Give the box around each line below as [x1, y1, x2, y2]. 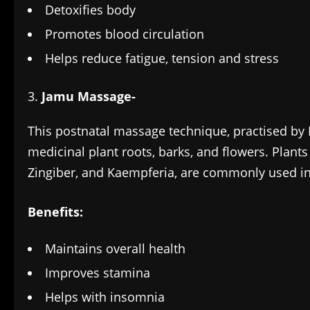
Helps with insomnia [45, 289, 165, 306]
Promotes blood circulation [45, 26, 215, 43]
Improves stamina [45, 264, 150, 282]
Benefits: [28, 203, 83, 221]
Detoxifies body [45, 1, 136, 19]
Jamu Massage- [42, 88, 136, 105]
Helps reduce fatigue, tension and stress [45, 50, 279, 67]
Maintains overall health [45, 240, 185, 257]
